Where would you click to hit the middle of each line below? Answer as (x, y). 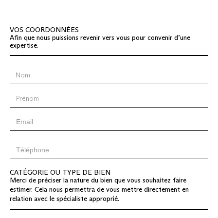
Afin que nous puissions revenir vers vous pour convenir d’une (100, 38)
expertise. (24, 45)
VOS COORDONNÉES (44, 30)
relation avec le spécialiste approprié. (64, 199)
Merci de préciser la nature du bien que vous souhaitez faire (98, 180)
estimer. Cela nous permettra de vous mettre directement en (99, 190)
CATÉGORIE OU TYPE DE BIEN (60, 173)
